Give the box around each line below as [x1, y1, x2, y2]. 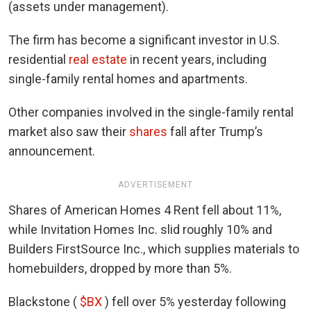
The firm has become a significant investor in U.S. [8, 32, 280, 47]
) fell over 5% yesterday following [102, 294, 286, 309]
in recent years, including [127, 51, 267, 67]
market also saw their [8, 124, 129, 139]
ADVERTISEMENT [118, 179, 193, 190]
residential [8, 51, 69, 67]
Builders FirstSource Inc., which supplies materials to [8, 241, 299, 256]
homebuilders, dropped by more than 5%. [8, 260, 232, 276]
